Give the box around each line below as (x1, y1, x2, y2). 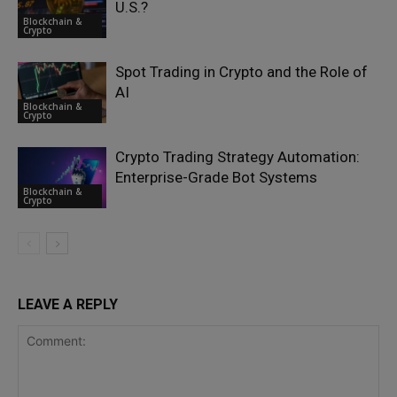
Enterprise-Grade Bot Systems (115, 168, 317, 187)
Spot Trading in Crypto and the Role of (115, 63, 368, 82)
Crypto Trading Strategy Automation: (115, 148, 360, 167)
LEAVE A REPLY (18, 296, 118, 314)
